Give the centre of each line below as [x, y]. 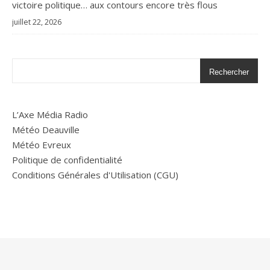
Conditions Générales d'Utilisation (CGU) [95, 174]
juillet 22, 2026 [37, 22]
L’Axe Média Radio [50, 114]
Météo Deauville [46, 129]
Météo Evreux [42, 144]
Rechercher [229, 72]
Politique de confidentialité [67, 159]
